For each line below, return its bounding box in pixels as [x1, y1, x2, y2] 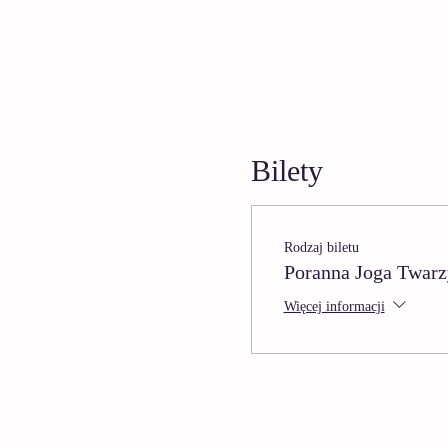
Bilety [250, 154, 323, 187]
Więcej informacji [283, 298, 385, 314]
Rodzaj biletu [283, 240, 359, 255]
